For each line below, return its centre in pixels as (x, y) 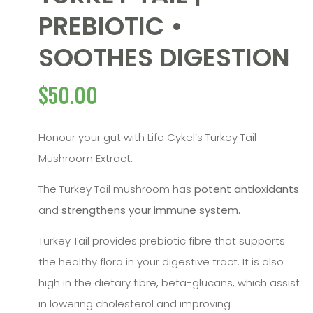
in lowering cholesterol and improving (134, 304)
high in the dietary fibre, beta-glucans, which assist (169, 283)
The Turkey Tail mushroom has (116, 189)
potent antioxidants (247, 189)
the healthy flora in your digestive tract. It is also (161, 262)
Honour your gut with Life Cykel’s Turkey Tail (147, 137)
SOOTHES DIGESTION (164, 58)
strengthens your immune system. (151, 210)
